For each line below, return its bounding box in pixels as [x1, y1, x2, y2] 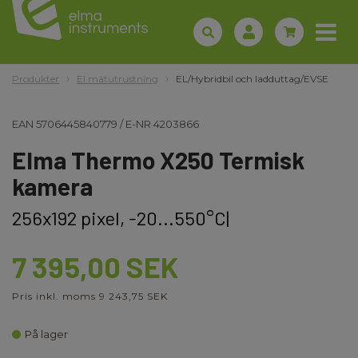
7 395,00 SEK [12, 249, 178, 284]
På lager [25, 328, 68, 340]
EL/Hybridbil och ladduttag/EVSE [176, 73, 328, 85]
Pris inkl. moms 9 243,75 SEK [12, 290, 168, 302]
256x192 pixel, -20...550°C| [12, 206, 229, 229]
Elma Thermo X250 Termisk [12, 145, 304, 174]
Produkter [12, 73, 59, 85]
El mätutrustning [77, 73, 158, 85]
